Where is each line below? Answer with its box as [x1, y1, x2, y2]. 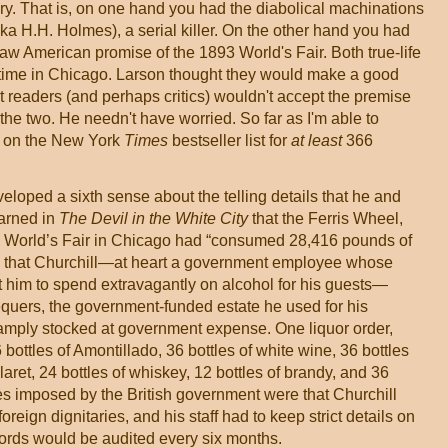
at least [291, 132, 342, 149]
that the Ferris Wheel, [248, 210, 403, 227]
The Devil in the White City [59, 210, 248, 227]
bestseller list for [168, 132, 291, 149]
